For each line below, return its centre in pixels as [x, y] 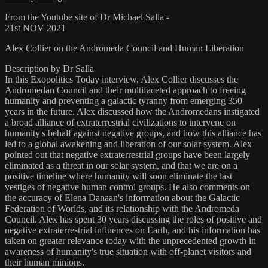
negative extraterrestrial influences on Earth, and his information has [133, 230]
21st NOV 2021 [35, 28]
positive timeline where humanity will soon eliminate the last [118, 176]
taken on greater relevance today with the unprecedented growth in [130, 240]
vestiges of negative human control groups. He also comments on [127, 187]
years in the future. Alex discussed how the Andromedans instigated [132, 111]
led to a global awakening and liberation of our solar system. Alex [128, 144]
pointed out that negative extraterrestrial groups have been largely [127, 154]
